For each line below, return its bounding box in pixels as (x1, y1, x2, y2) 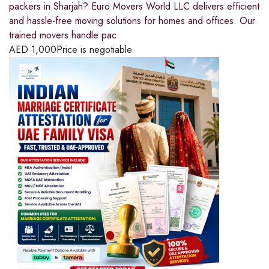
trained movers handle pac (9, 28, 116, 43)
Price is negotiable (56, 43, 132, 57)
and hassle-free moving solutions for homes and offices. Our (9, 14, 255, 28)
